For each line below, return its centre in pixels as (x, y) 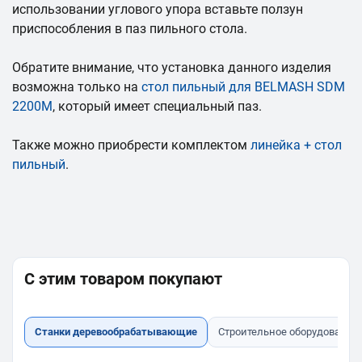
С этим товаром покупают (123, 278)
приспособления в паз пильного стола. (130, 28)
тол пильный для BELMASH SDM (246, 86)
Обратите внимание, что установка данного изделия (172, 67)
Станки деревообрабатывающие (116, 331)
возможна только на (77, 86)
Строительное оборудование (288, 331)
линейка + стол (296, 145)
